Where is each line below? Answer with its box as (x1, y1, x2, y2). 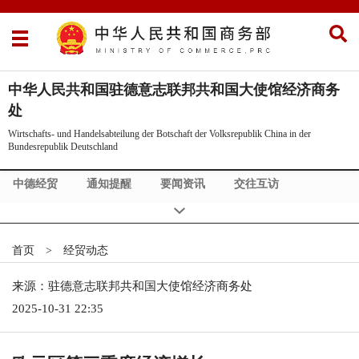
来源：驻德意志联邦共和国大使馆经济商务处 (12, 279, 252, 292)
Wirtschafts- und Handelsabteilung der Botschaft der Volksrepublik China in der (8, 127, 311, 139)
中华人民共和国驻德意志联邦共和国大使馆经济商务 (8, 81, 340, 98)
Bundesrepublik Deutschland (8, 140, 118, 152)
